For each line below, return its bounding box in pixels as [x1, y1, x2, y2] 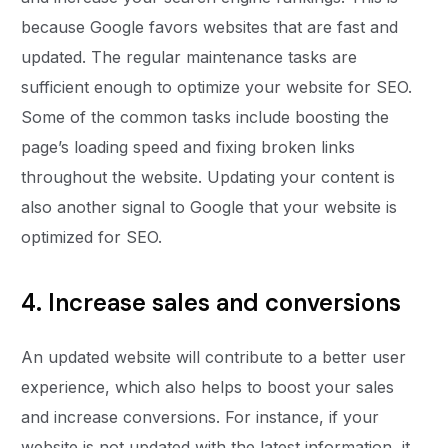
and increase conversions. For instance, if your [21, 407, 380, 428]
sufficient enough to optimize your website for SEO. [21, 77, 413, 98]
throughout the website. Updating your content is [21, 167, 396, 188]
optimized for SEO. [21, 227, 168, 248]
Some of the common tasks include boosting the [21, 107, 390, 128]
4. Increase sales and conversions [21, 287, 408, 319]
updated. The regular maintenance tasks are [21, 47, 358, 68]
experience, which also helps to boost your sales [21, 377, 395, 398]
